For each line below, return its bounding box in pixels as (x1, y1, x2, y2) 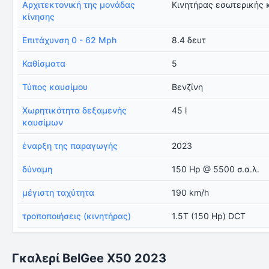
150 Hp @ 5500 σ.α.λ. (172, 164, 260, 174)
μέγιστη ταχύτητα (22, 187, 94, 198)
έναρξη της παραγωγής (22, 141, 118, 151)
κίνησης (22, 11, 55, 22)
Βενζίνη (172, 82, 204, 92)
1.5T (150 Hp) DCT (172, 211, 246, 221)
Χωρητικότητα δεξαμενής (22, 105, 127, 115)
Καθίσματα (22, 58, 65, 68)
